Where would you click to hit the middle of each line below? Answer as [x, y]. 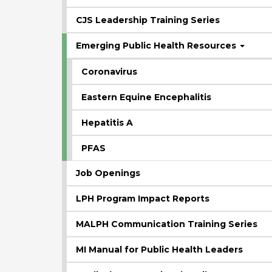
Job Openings [108, 173]
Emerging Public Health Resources [157, 45]
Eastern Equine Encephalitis [146, 97]
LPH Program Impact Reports [143, 198]
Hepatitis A [107, 122]
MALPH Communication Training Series [167, 224]
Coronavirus [109, 71]
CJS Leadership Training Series [148, 20]
